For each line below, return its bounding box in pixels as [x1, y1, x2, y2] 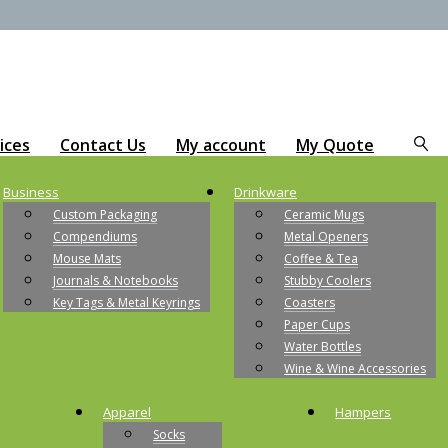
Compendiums [53, 227, 137, 245]
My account [176, 133, 266, 156]
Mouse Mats [53, 249, 121, 267]
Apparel [103, 402, 152, 421]
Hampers [335, 402, 392, 421]
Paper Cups [284, 315, 350, 333]
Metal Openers [284, 227, 368, 245]
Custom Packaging [53, 205, 157, 223]
